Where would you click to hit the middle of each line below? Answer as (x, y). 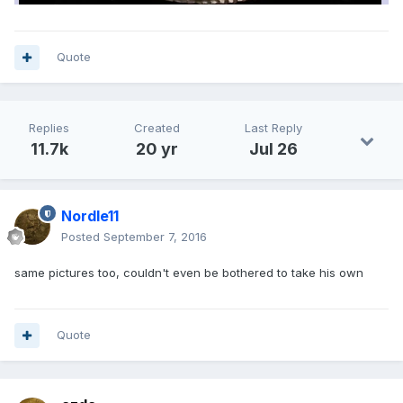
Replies (49, 128)
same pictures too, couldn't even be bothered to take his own (189, 273)
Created (157, 128)
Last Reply (273, 128)
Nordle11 (90, 216)
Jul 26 (273, 149)
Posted (82, 237)
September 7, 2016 (155, 237)
